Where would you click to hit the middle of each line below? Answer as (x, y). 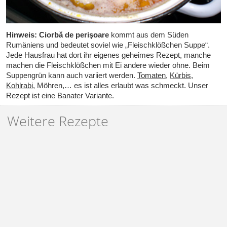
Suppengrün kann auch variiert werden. (72, 75)
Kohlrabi (20, 85)
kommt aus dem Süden (149, 34)
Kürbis (180, 75)
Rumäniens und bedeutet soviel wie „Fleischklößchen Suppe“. (108, 45)
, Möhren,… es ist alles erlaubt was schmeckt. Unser (121, 85)
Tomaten (152, 75)
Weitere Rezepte (58, 121)
